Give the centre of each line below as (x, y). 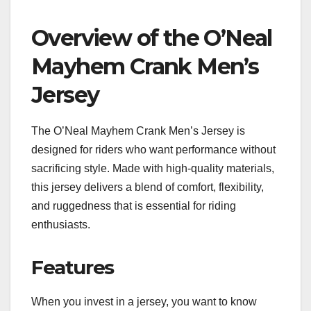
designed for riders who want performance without (153, 149)
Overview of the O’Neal (152, 38)
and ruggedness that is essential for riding (134, 205)
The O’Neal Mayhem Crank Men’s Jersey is (138, 131)
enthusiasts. (61, 224)
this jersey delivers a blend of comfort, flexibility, (148, 187)
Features (73, 267)
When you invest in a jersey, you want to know (144, 301)
